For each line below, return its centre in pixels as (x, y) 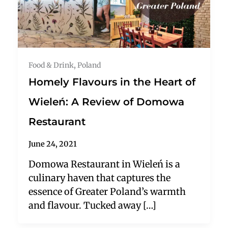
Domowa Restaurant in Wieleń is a (105, 164)
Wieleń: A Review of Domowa (107, 102)
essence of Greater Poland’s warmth (107, 192)
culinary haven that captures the (100, 178)
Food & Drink (51, 65)
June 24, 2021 (53, 144)
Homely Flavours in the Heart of (112, 82)
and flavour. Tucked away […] (93, 205)
